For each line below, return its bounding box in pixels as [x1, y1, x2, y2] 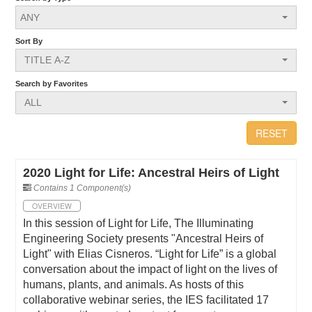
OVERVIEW [32, 201, 72, 212]
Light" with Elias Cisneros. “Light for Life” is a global [23, 248, 277, 260]
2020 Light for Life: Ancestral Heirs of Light [23, 166, 280, 180]
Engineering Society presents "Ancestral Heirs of [23, 233, 264, 245]
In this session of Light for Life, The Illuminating [23, 217, 254, 230]
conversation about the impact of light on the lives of [23, 263, 278, 276]
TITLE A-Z [24, 54, 71, 66]
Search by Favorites [15, 79, 88, 88]
